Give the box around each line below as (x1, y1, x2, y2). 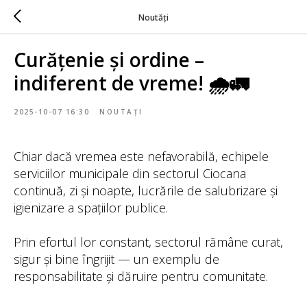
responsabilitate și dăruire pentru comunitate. (14, 268, 268, 284)
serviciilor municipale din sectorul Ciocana (14, 165, 246, 182)
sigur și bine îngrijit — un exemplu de (14, 251, 219, 267)
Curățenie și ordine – (14, 47, 204, 73)
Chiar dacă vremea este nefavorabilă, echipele (14, 148, 269, 164)
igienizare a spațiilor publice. (14, 199, 168, 216)
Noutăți (138, 11, 169, 23)
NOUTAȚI (99, 107, 143, 116)
